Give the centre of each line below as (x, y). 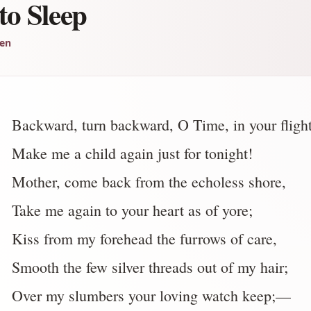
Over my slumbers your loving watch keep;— (151, 295)
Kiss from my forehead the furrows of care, (144, 238)
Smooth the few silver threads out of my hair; (150, 267)
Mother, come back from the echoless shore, (149, 182)
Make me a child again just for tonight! (132, 153)
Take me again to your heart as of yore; (132, 210)
